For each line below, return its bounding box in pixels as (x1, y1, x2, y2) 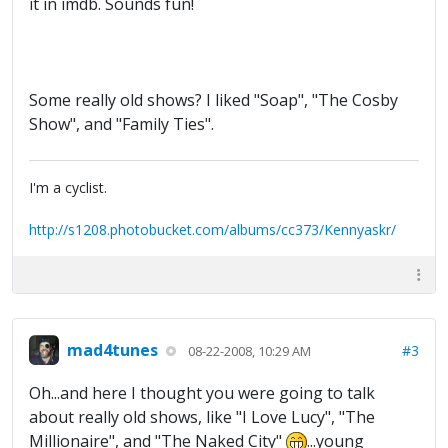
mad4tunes (67, 338, 158, 361)
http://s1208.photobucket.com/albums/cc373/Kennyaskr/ (29, 220, 396, 240)
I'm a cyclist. (29, 178, 107, 198)
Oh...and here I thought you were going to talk (29, 382, 375, 405)
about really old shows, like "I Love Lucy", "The (29, 406, 375, 429)
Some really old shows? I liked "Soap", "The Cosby (29, 89, 398, 112)
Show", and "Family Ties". (29, 113, 214, 136)
